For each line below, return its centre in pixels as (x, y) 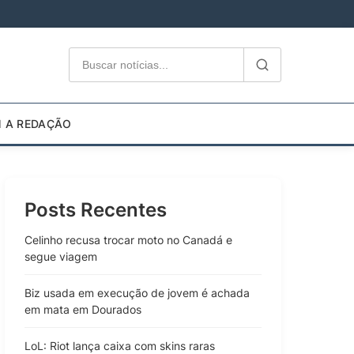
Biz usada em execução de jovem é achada (137, 292)
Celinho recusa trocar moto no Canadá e (128, 239)
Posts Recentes (96, 209)
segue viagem (61, 256)
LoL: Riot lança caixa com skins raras (120, 345)
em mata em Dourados (83, 309)
